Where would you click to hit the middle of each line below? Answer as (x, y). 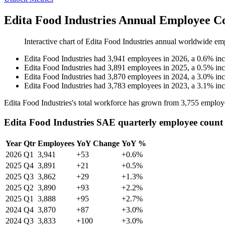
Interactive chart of (55, 42)
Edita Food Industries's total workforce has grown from (92, 103)
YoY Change (98, 143)
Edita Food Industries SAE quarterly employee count (114, 122)
